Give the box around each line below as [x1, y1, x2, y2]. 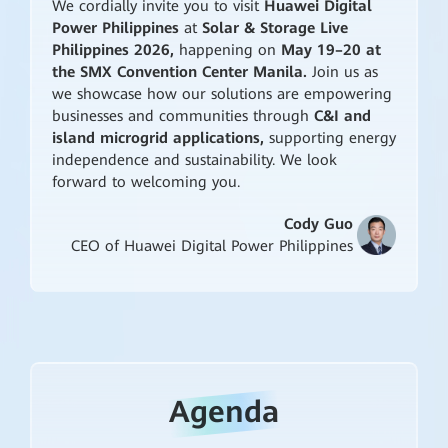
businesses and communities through [51, 107, 314, 126]
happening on [178, 41, 281, 60]
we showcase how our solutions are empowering [51, 85, 392, 104]
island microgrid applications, [51, 129, 269, 148]
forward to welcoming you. [51, 173, 240, 192]
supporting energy [268, 129, 396, 148]
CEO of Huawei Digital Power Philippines [70, 237, 353, 256]
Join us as [311, 63, 378, 82]
